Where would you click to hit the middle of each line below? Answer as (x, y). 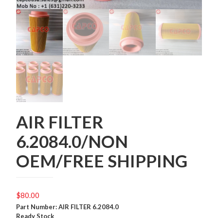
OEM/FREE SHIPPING (102, 160)
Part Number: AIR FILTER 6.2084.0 (67, 207)
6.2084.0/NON (72, 141)
